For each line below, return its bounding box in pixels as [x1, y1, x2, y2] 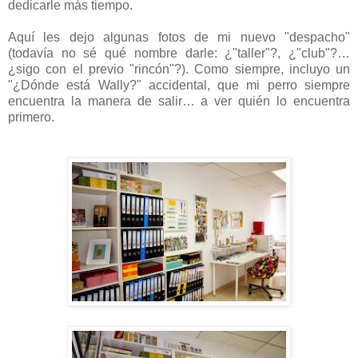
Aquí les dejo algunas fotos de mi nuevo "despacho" [8, 30, 350, 44]
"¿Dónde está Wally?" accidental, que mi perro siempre [8, 78, 350, 92]
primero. [8, 109, 54, 124]
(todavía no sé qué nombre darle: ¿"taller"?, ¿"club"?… [8, 46, 350, 60]
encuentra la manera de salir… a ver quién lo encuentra [8, 93, 350, 108]
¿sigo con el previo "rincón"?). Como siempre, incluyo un [8, 62, 350, 76]
